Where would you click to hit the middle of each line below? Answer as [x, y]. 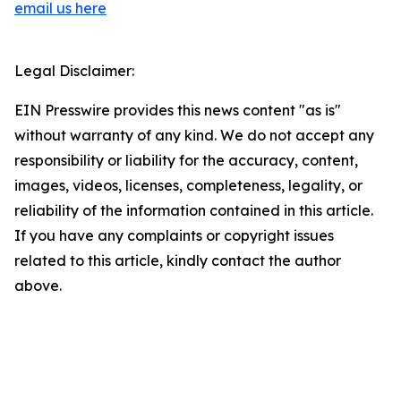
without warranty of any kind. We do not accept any [194, 136]
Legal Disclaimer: [74, 71]
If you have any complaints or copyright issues [174, 236]
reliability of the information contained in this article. [194, 211]
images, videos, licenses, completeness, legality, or [188, 186]
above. [38, 286]
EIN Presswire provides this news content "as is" [178, 111]
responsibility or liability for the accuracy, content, [186, 161]
